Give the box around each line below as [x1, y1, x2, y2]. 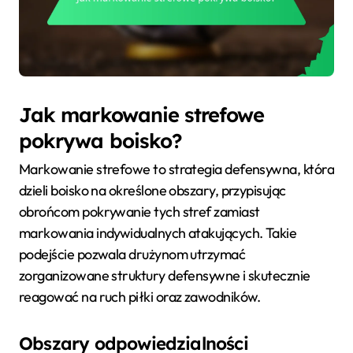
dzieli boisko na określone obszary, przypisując [19, 181, 286, 200]
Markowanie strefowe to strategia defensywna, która [19, 160, 334, 179]
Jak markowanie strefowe [19, 102, 264, 128]
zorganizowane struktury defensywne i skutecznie [19, 266, 310, 285]
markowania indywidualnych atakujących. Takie [19, 224, 297, 243]
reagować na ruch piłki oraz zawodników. [19, 288, 261, 307]
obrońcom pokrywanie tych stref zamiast [19, 203, 260, 221]
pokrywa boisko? [19, 128, 183, 154]
